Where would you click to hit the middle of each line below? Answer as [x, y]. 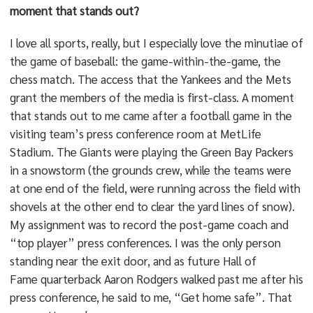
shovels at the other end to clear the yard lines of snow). [152, 206]
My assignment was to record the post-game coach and [149, 224]
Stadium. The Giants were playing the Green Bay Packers [151, 152]
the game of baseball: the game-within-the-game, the [145, 61]
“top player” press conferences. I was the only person [145, 242]
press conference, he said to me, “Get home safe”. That [151, 297]
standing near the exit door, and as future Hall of [133, 261]
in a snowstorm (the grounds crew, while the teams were [150, 170]
